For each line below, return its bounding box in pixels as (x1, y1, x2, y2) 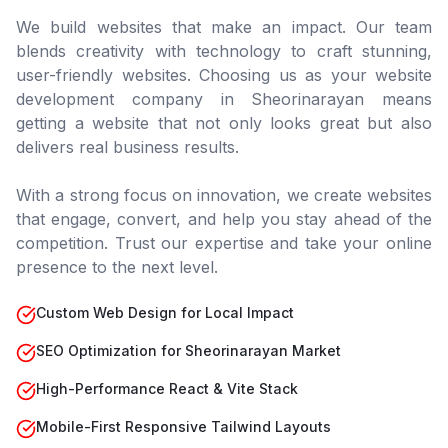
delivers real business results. (16, 137, 239, 157)
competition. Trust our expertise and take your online (16, 233, 432, 253)
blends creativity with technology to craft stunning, (16, 41, 432, 61)
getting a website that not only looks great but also (16, 113, 432, 133)
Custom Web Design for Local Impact (36, 304, 294, 321)
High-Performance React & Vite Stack (36, 380, 298, 397)
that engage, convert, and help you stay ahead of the (16, 209, 432, 229)
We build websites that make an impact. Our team (16, 17, 432, 37)
